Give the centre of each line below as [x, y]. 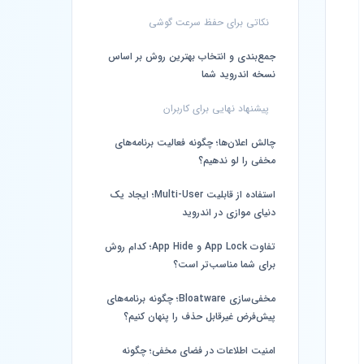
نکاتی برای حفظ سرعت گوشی [209, 22]
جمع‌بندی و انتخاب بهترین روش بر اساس [192, 56]
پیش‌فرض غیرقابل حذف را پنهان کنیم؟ [199, 316]
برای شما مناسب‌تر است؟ [224, 264]
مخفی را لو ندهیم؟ [237, 160]
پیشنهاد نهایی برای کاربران [216, 108]
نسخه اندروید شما [238, 74]
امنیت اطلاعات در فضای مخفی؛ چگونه [199, 351]
